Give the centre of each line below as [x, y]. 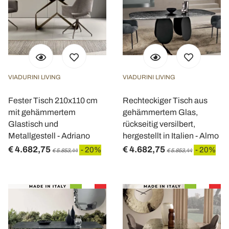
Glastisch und [33, 124]
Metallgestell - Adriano [49, 136]
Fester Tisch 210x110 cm [53, 100]
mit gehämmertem [42, 112]
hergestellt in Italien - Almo [171, 136]
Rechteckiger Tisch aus [165, 100]
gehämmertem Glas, [160, 112]
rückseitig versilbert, [159, 124]
